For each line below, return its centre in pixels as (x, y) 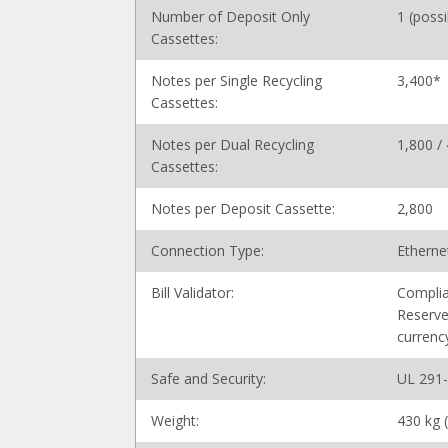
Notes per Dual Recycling (233, 144)
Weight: (175, 420)
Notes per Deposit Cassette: (250, 208)
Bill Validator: (193, 292)
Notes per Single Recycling (237, 80)
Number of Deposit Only (231, 16)
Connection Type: (208, 250)
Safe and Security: (209, 378)
